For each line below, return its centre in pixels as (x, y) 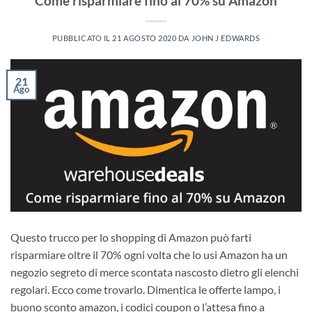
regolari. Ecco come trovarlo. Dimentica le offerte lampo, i (146, 289)
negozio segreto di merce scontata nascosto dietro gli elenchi (155, 272)
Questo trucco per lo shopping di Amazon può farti (131, 237)
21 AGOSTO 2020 (145, 38)
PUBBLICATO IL (82, 38)
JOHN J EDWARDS (226, 38)
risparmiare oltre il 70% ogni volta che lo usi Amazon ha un (149, 254)
